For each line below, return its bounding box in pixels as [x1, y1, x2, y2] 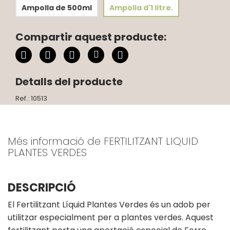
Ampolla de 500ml [22, 2, 92, 13]
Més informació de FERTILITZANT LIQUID [8, 133, 198, 148]
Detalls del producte [15, 74, 123, 89]
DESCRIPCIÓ [8, 179, 76, 196]
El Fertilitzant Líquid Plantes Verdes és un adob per [8, 198, 210, 210]
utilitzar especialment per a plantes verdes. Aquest [8, 211, 214, 223]
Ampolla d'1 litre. [109, 2, 173, 13]
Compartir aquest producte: [15, 29, 166, 44]
